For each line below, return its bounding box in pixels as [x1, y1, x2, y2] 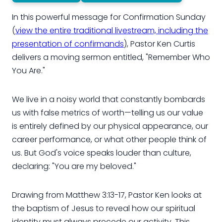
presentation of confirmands [12, 38, 124, 50]
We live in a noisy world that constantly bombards [12, 93, 205, 105]
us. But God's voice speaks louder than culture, [12, 147, 191, 159]
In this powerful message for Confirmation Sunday [12, 11, 206, 23]
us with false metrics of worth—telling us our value [12, 107, 203, 118]
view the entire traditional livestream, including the [15, 24, 208, 36]
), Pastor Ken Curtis [124, 38, 195, 50]
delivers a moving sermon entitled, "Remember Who [12, 51, 210, 63]
